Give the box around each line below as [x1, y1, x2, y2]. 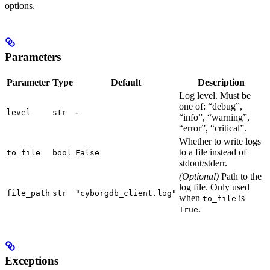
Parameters [5, 51, 61, 63]
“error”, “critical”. [179, 122, 246, 133]
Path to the [219, 171, 262, 181]
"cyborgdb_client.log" [75, 188, 177, 198]
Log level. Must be [179, 90, 251, 101]
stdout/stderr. [179, 157, 227, 168]
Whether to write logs [179, 136, 261, 146]
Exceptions [5, 254, 58, 268]
